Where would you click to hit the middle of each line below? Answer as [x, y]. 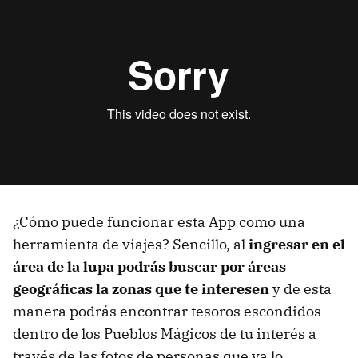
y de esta [300, 288]
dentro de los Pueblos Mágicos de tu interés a [165, 333]
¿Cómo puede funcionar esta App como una [159, 221]
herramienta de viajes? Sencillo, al [131, 244]
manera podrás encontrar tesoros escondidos [167, 311]
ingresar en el [297, 244]
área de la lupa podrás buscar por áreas [149, 266]
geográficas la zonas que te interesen [141, 288]
